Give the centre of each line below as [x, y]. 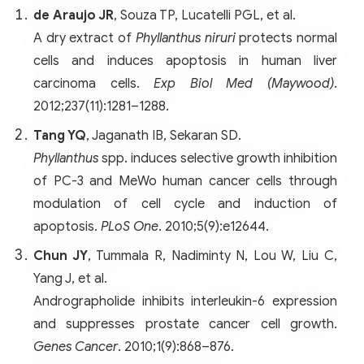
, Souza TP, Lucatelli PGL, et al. [205, 15]
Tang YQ [60, 135]
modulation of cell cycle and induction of [185, 204]
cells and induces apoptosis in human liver [185, 61]
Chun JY [61, 256]
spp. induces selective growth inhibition [218, 158]
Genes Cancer [76, 347]
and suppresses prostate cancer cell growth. [185, 324]
